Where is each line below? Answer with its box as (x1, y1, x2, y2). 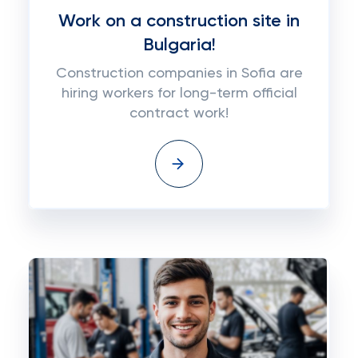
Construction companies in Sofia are (55, 66, 303, 81)
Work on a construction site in (58, 13, 300, 30)
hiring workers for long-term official (61, 86, 297, 101)
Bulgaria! (142, 37, 216, 54)
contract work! (129, 106, 229, 121)
